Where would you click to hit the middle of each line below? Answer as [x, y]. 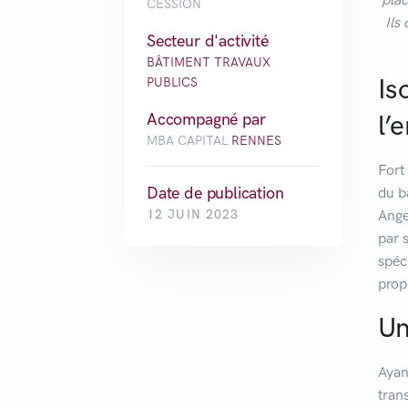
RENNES [256, 141]
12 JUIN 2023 [193, 215]
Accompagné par [206, 120]
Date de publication [215, 194]
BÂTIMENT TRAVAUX [209, 63]
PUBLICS [172, 83]
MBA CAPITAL [189, 141]
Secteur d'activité [208, 41]
